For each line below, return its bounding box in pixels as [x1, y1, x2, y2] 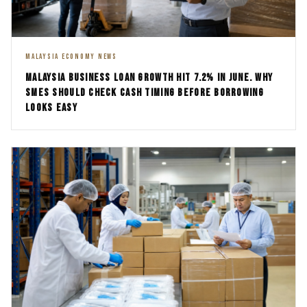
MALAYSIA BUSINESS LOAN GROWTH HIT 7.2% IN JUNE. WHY [25, 71, 273, 84]
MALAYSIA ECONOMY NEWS [25, 51, 117, 61]
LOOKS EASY [25, 101, 77, 114]
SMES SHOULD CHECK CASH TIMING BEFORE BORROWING [25, 86, 264, 99]
